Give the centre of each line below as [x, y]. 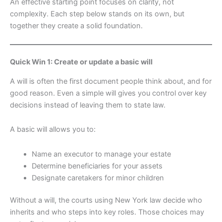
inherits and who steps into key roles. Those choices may [107, 212]
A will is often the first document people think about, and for [111, 81]
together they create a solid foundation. [76, 26]
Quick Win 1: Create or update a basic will [81, 62]
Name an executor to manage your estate [101, 154]
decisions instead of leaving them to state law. [88, 105]
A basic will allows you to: [53, 130]
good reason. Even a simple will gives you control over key [108, 93]
